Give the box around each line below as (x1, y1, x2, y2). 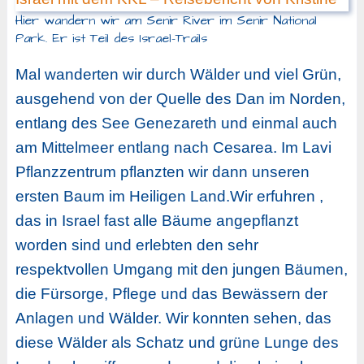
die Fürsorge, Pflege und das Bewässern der (15, 285, 327, 303)
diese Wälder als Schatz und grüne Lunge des (15, 334, 339, 352)
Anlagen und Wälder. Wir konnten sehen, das (15, 310, 331, 327)
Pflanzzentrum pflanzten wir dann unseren (15, 163, 310, 181)
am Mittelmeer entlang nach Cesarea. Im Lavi (15, 139, 331, 157)
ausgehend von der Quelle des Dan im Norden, (15, 90, 345, 108)
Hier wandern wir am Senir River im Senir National (15, 11, 317, 29)
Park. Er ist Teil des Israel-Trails (15, 28, 207, 47)
